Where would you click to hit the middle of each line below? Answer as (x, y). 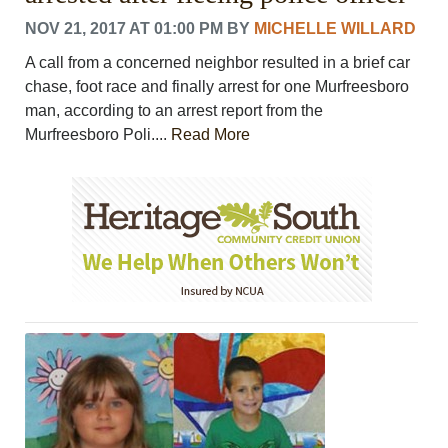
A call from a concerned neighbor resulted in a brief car (218, 62)
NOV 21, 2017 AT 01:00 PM (124, 28)
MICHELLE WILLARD (335, 28)
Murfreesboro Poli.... (98, 134)
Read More (211, 134)
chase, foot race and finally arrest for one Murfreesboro (217, 86)
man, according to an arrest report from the (174, 110)
